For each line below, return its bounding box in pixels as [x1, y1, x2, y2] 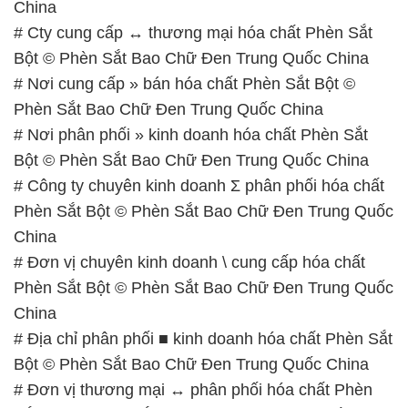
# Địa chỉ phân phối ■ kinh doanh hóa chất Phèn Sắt [14, 329, 393, 348]
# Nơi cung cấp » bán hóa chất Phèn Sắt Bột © [14, 74, 355, 93]
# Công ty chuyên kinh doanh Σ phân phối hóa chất [14, 176, 384, 195]
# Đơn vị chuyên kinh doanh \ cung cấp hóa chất [14, 252, 365, 271]
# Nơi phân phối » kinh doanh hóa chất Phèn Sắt [14, 125, 368, 144]
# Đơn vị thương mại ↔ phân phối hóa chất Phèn [14, 380, 372, 399]
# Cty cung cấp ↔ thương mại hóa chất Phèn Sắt [14, 23, 372, 42]
